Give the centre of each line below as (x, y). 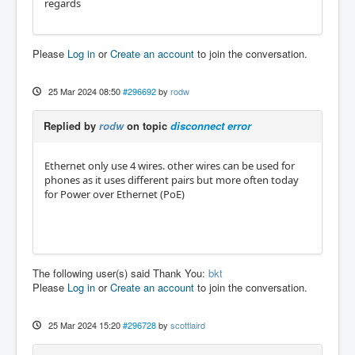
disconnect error (211, 126)
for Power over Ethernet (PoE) (115, 194)
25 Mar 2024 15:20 (84, 325)
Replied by (71, 126)
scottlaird (187, 325)
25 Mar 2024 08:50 (84, 91)
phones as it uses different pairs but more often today (172, 180)
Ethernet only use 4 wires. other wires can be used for (170, 166)
